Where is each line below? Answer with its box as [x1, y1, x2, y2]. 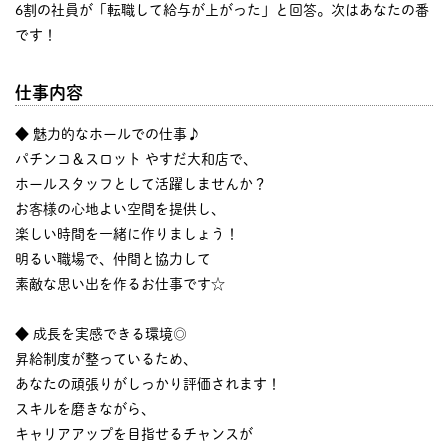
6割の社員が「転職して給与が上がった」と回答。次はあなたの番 [15, 2, 429, 17]
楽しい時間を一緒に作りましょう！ [15, 226, 239, 241]
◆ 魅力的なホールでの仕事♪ [15, 126, 201, 141]
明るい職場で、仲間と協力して [15, 251, 211, 266]
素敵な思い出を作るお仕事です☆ [15, 276, 225, 291]
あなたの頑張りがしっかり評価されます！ [15, 376, 281, 391]
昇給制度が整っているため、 [15, 351, 197, 366]
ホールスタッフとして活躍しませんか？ [15, 176, 267, 191]
